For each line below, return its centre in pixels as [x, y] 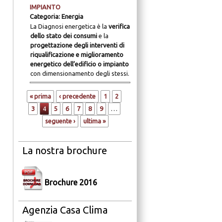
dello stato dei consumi [63, 36]
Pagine [32, 97]
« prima [40, 96]
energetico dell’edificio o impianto [79, 64]
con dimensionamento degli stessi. [80, 73]
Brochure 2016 [71, 183]
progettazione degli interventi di [77, 45]
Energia [72, 16]
